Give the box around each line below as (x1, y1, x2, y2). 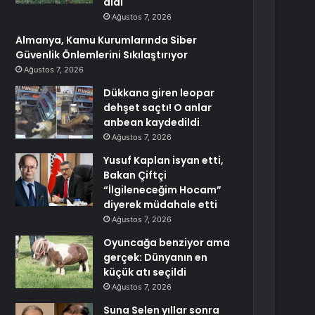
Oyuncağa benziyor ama (103, 236, 231, 250)
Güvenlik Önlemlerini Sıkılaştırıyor (15, 48, 188, 62)
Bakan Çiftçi (103, 168, 167, 182)
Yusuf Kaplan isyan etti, (103, 153, 224, 167)
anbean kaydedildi (103, 115, 200, 129)
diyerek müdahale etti (103, 198, 218, 212)
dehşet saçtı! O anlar (103, 101, 212, 115)
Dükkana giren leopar (103, 86, 215, 100)
